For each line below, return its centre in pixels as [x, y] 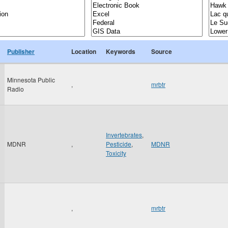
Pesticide [119, 144]
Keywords [121, 51]
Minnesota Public [31, 80]
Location [84, 51]
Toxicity [116, 153]
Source [162, 51]
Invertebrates [124, 135]
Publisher [21, 51]
